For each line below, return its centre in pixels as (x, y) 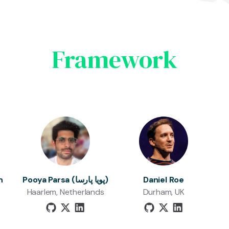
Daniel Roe (164, 180)
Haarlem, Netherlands (65, 192)
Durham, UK (164, 192)
